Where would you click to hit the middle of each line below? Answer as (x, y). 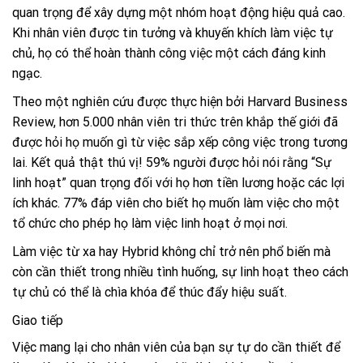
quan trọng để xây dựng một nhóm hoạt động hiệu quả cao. (179, 12)
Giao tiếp (38, 320)
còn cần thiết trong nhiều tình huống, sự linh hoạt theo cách (180, 271)
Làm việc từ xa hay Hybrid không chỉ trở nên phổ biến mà (171, 251)
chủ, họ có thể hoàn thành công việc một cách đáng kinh (169, 53)
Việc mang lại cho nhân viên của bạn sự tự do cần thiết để (176, 347)
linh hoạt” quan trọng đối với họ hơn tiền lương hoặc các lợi (178, 182)
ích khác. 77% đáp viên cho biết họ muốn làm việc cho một (176, 203)
